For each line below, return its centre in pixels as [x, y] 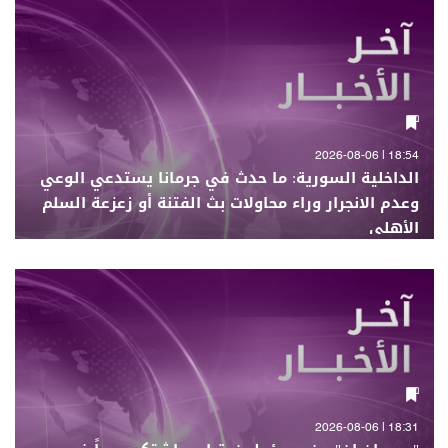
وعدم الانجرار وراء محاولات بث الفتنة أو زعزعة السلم [230, 203]
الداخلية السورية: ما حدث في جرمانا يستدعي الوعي [229, 178]
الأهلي [393, 228]
